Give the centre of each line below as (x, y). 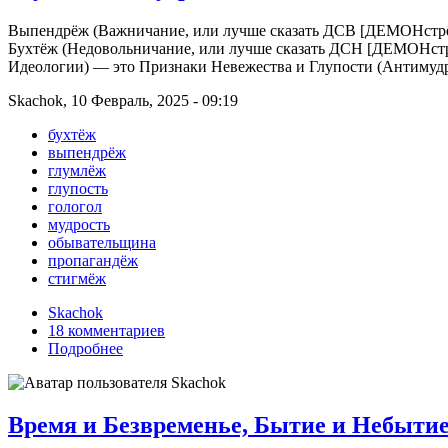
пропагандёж (93, 260)
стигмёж (77, 278)
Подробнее (85, 348)
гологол (75, 206)
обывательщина (102, 242)
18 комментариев (106, 330)
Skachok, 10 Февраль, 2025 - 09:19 (123, 100)
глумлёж (77, 170)
